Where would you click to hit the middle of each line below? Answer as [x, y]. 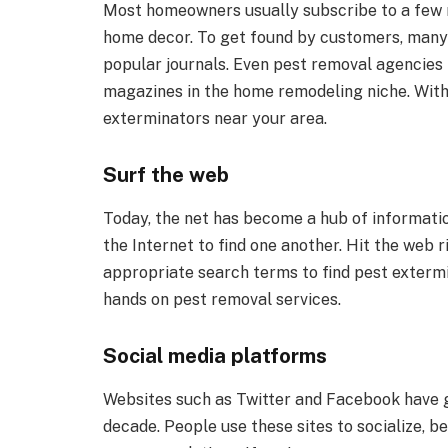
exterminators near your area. [215, 118]
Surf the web [166, 174]
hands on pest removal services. [222, 300]
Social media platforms [215, 355]
